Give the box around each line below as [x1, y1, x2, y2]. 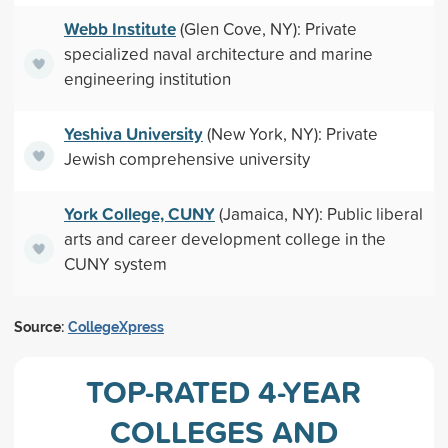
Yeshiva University [63, 121, 203, 146]
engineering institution [63, 67, 231, 90]
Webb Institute [63, 16, 176, 41]
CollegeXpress [67, 319, 164, 335]
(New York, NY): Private [202, 122, 378, 145]
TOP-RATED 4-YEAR [86, 369, 362, 415]
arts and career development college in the [63, 227, 386, 250]
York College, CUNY [63, 201, 215, 226]
